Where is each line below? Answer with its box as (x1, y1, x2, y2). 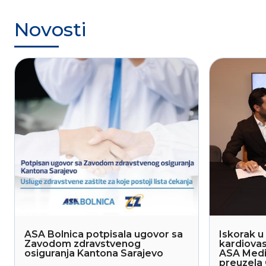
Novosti (14, 18, 86, 41)
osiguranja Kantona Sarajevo (24, 248, 163, 259)
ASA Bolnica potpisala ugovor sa (24, 229, 183, 240)
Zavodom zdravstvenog (24, 238, 141, 249)
